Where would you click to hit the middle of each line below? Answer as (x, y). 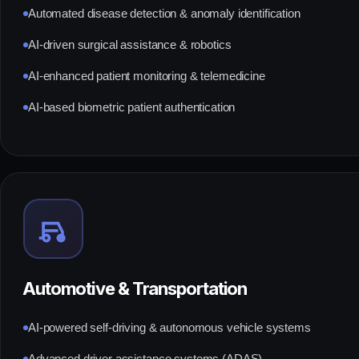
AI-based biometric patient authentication (132, 107)
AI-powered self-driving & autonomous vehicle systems (169, 328)
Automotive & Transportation (135, 289)
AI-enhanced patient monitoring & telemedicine (147, 76)
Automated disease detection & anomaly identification (164, 14)
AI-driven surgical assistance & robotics (130, 45)
